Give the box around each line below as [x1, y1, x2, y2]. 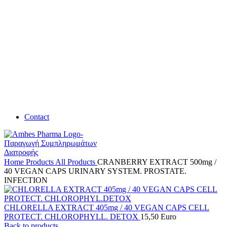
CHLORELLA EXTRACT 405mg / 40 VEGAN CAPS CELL [4, 203, 209, 212]
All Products [55, 158, 97, 166]
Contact [24, 112, 49, 121]
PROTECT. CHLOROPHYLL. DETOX [4, 212, 140, 221]
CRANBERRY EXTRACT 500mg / [97, 158, 216, 166]
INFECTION [4, 176, 48, 184]
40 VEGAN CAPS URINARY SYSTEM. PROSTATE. [4, 167, 186, 175]
